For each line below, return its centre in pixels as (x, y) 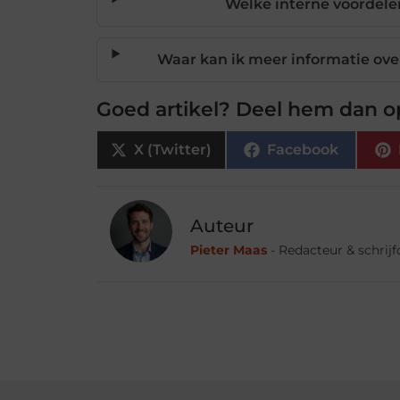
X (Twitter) (173, 149)
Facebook (303, 149)
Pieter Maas (229, 250)
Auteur (222, 225)
